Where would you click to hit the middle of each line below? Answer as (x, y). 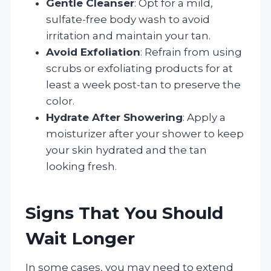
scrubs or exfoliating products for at (139, 68)
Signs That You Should (124, 213)
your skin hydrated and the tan (126, 150)
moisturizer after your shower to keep (145, 133)
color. (60, 101)
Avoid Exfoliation (93, 52)
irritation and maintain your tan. (128, 35)
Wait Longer (80, 238)
